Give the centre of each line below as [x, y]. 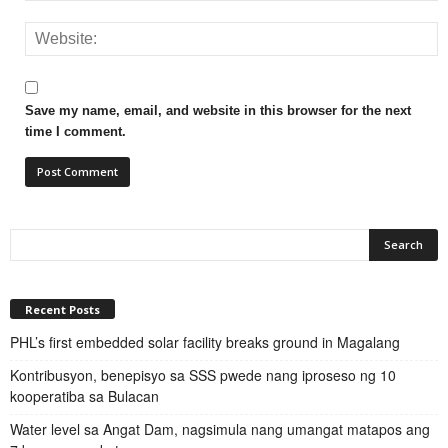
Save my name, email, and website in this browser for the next [218, 111]
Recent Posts [62, 309]
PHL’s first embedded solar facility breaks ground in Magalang [205, 341]
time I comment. [75, 132]
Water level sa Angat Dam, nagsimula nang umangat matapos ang [220, 428]
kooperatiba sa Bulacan [86, 395]
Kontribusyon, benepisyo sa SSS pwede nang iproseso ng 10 [203, 374]
